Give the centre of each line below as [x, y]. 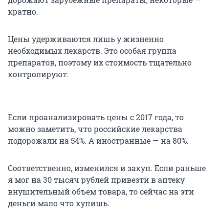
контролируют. [38, 74]
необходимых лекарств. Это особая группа [92, 51]
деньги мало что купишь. [59, 203]
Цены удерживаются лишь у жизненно [86, 39]
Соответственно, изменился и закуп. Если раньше [107, 168]
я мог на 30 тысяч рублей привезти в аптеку [96, 180]
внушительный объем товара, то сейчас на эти [101, 192]
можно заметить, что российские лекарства [95, 129]
